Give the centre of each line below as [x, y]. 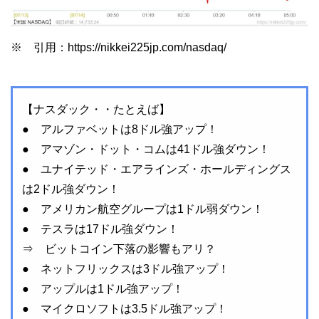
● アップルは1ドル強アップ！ [103, 289]
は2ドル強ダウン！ [70, 189]
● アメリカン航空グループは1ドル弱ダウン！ [142, 209]
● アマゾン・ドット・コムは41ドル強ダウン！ [146, 150]
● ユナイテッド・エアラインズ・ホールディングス [156, 169]
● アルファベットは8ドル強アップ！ [120, 130]
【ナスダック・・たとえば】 [96, 110]
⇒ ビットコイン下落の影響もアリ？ [119, 249]
